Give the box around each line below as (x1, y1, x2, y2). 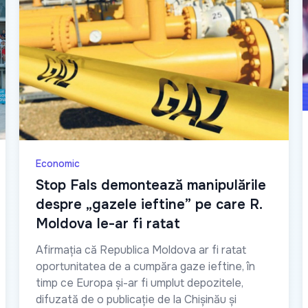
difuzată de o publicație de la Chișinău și (36, 291, 236, 307)
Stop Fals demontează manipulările (36, 176, 266, 194)
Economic (36, 157, 80, 170)
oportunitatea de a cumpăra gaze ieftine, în (36, 258, 255, 274)
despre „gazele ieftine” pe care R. (36, 195, 262, 213)
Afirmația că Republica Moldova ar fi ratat (36, 242, 246, 257)
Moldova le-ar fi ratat (36, 214, 180, 232)
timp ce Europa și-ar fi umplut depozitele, (36, 275, 243, 290)
